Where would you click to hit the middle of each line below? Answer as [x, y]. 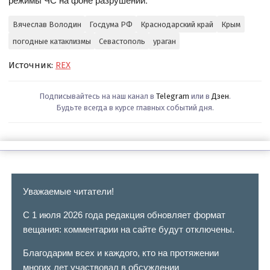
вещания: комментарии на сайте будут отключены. [128, 230]
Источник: [32, 65]
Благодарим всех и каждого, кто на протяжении [121, 253]
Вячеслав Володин [47, 24]
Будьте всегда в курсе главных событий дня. [135, 108]
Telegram [173, 96]
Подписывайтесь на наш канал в [98, 96]
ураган [164, 41]
